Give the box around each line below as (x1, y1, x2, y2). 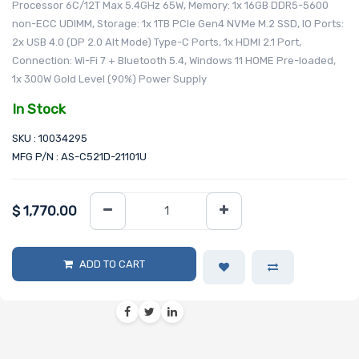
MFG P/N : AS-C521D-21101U (12, 151, 147, 163)
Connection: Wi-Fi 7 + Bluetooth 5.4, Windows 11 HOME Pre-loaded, (12, 54, 336, 67)
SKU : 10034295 (12, 132, 87, 145)
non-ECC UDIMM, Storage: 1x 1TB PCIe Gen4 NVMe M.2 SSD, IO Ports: (12, 17, 344, 30)
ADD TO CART (79, 257, 145, 270)
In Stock (12, 101, 66, 118)
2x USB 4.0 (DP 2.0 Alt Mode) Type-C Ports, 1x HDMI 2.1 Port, (12, 35, 301, 48)
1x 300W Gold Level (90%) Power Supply (12, 72, 207, 85)
